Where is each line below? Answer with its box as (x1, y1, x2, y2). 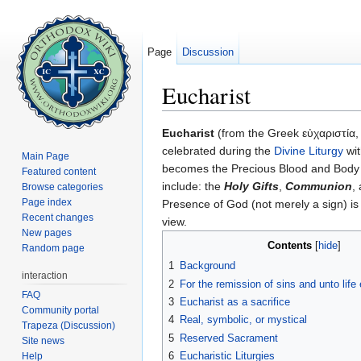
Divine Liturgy (274, 144, 343, 158)
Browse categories (22, 180, 104, 193)
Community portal (22, 304, 100, 316)
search (268, 110, 303, 124)
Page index (22, 196, 73, 208)
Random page (22, 242, 85, 254)
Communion (285, 180, 352, 193)
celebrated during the (162, 144, 274, 158)
